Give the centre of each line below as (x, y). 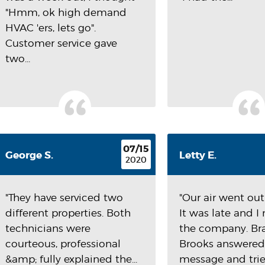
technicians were (48, 228)
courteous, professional (63, 244)
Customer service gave (61, 43)
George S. (29, 155)
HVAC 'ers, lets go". (51, 28)
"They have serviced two (64, 198)
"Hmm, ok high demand (66, 12)
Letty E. (198, 155)
